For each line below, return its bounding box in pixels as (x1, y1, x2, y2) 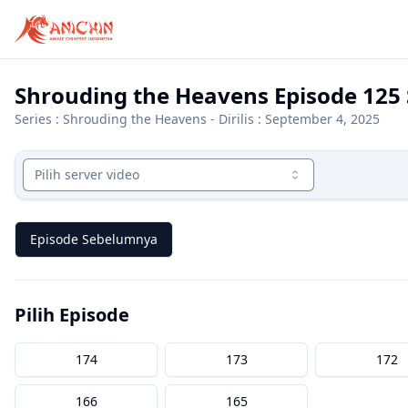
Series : (15, 110, 63, 127)
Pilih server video (35, 166, 139, 183)
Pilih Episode (15, 302, 129, 327)
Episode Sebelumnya (30, 230, 158, 248)
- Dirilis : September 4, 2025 (207, 110, 380, 127)
